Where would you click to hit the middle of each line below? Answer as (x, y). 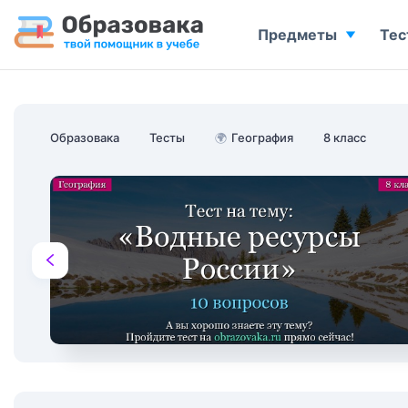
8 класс (345, 138)
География (262, 138)
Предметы (297, 35)
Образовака (85, 138)
